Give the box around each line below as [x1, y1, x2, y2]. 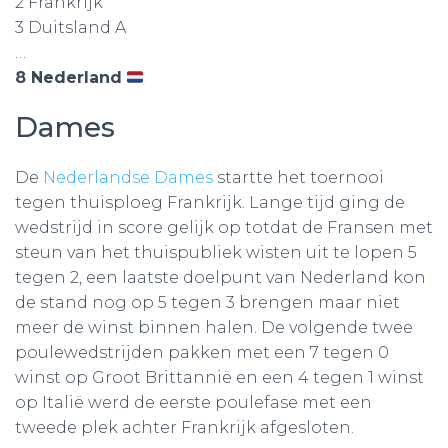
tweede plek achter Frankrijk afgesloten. [15, 418, 354, 437]
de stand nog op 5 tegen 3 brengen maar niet [15, 293, 400, 312]
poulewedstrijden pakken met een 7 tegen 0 [15, 343, 389, 362]
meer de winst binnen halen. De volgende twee [15, 318, 413, 337]
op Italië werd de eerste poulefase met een [15, 393, 372, 412]
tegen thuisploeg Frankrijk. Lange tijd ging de [15, 193, 405, 212]
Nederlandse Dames [43, 168, 213, 187]
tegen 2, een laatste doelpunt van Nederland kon [15, 268, 426, 287]
